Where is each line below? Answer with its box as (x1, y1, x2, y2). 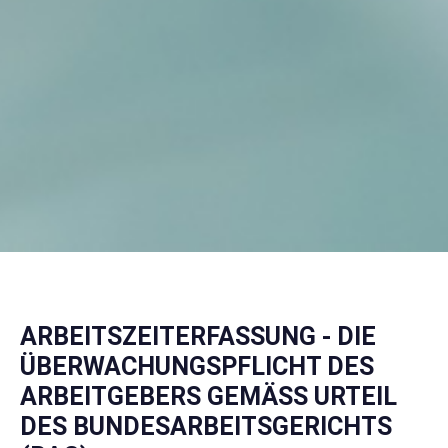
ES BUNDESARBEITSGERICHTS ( (20, 412, 392, 442)
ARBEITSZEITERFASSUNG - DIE (20, 322, 376, 352)
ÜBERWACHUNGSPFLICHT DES (20, 352, 374, 382)
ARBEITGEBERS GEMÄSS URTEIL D (20, 382, 397, 412)
